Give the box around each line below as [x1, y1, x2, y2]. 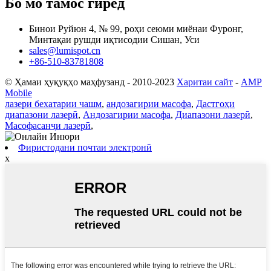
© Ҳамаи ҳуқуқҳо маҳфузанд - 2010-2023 [5, 76, 174, 87]
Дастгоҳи [196, 98, 235, 109]
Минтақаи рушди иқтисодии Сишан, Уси [29, 34, 200, 45]
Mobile [5, 87, 32, 98]
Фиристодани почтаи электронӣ [18, 142, 152, 152]
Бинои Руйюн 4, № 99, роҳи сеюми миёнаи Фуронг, [29, 23, 243, 34]
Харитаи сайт [177, 76, 233, 87]
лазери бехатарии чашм [5, 98, 102, 109]
